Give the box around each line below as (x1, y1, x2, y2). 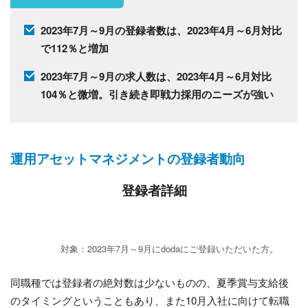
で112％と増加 (40, 41, 109, 56)
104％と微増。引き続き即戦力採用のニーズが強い (40, 87, 274, 102)
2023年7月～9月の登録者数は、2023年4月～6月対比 (40, 23, 282, 38)
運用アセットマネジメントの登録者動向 (10, 148, 245, 168)
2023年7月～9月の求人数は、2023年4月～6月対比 (40, 69, 272, 85)
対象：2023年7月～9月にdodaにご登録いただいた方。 (60, 241, 278, 255)
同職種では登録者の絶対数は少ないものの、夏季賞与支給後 (10, 274, 289, 289)
